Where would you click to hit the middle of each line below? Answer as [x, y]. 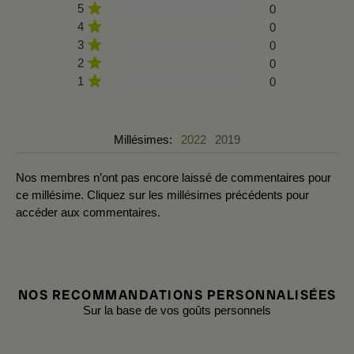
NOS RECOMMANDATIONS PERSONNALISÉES [177, 294]
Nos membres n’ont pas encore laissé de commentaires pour [173, 177]
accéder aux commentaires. [88, 212]
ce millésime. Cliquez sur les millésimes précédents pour [162, 194]
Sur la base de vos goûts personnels [177, 310]
